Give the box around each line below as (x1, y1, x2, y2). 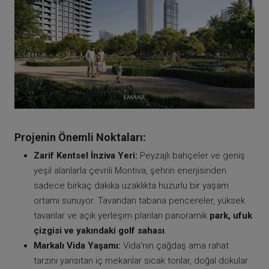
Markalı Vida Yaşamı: (34, 240, 121, 252)
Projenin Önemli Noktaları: (14, 131, 146, 144)
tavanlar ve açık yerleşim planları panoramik (34, 210, 210, 222)
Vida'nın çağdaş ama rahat (121, 240, 229, 252)
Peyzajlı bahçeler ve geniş (138, 150, 245, 162)
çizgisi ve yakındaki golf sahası (34, 225, 165, 237)
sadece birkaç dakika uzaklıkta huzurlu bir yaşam (34, 180, 229, 192)
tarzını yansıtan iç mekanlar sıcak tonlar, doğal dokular (34, 255, 248, 267)
